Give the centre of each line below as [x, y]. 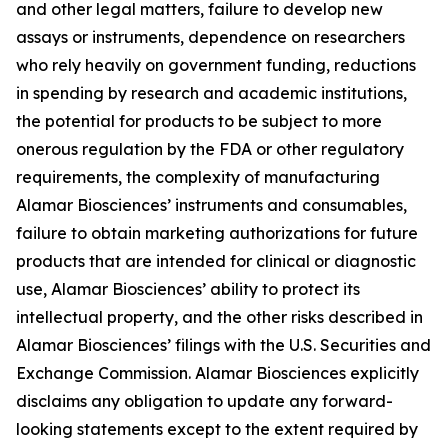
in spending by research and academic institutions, [211, 93]
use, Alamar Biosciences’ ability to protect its [188, 289]
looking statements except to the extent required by [217, 429]
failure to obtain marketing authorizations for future [217, 233]
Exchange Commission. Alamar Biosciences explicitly [217, 373]
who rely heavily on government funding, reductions [216, 65]
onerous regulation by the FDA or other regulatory [210, 149]
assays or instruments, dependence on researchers [210, 37]
